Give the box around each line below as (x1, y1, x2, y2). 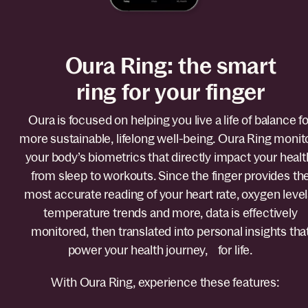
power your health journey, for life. (67, 243, 274, 258)
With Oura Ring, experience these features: (51, 275, 290, 290)
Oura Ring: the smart (65, 52, 276, 80)
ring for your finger (76, 78, 265, 106)
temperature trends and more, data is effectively (43, 206, 298, 221)
